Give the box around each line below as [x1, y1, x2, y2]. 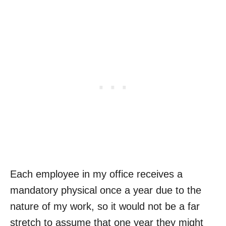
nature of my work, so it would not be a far [10, 200, 200, 212]
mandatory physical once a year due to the [10, 184, 201, 196]
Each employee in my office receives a [10, 168, 183, 180]
